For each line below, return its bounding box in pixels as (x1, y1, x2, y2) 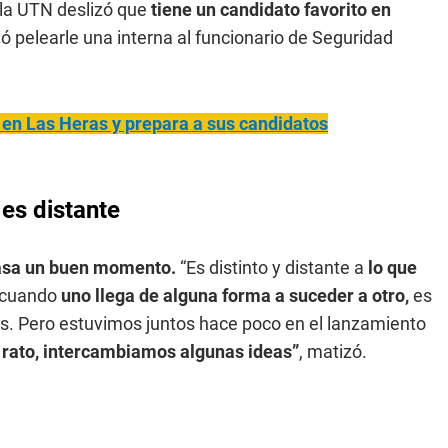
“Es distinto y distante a (180, 257, 368, 278)
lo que (368, 257, 417, 278)
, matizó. (299, 341, 367, 362)
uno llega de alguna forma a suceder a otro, (61, 285, 409, 306)
